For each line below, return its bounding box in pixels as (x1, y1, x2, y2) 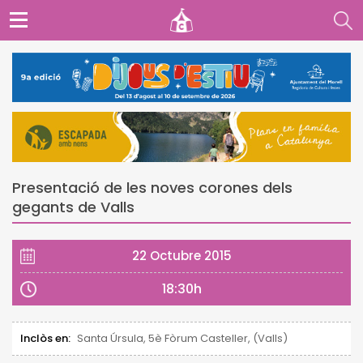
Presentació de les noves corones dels (12, 177, 293, 198)
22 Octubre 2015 (131, 246, 232, 264)
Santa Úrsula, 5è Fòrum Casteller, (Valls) (77, 330, 288, 346)
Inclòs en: (20, 330, 70, 346)
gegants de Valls (12, 196, 135, 217)
